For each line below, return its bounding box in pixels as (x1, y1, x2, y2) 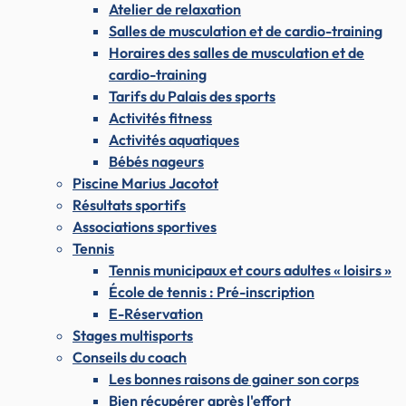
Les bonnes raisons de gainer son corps (109, 369, 359, 388)
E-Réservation (109, 304, 203, 323)
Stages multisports (72, 325, 193, 344)
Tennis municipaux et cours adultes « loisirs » (109, 260, 391, 279)
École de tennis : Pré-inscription (109, 282, 314, 301)
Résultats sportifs (72, 195, 186, 214)
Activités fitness (109, 108, 212, 127)
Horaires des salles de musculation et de (109, 43, 364, 62)
